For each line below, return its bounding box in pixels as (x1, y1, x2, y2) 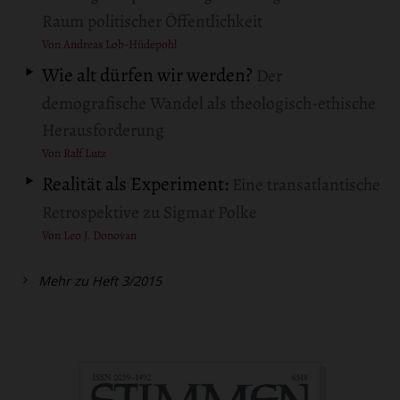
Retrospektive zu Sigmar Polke (42, 201, 258, 225)
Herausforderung (42, 118, 165, 142)
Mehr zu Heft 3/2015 (38, 272, 162, 290)
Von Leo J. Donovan (42, 227, 137, 245)
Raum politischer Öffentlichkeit (42, 9, 263, 33)
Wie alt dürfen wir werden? (42, 61, 254, 87)
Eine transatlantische (229, 173, 381, 197)
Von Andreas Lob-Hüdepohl (42, 35, 178, 53)
